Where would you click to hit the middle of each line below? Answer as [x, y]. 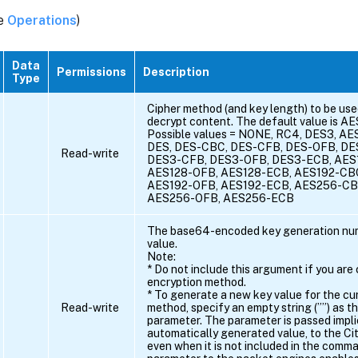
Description [176, 72]
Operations [42, 20]
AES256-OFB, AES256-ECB [221, 198]
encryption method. [197, 282]
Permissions [91, 72]
